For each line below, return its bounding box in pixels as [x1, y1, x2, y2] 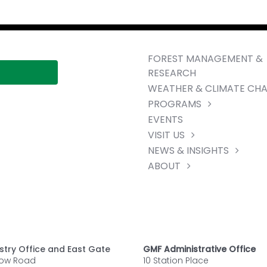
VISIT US [147, 128, 185, 142]
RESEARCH [147, 66, 196, 80]
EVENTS [147, 113, 183, 126]
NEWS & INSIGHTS [147, 144, 229, 157]
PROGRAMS [147, 97, 201, 111]
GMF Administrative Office [142, 243, 256, 256]
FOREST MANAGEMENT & [147, 52, 263, 66]
